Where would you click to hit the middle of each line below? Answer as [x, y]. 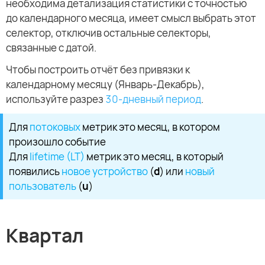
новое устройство [105, 172]
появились [35, 172]
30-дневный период [153, 99]
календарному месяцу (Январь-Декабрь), [105, 85]
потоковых [55, 127]
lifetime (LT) [57, 157]
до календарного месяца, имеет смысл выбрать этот [131, 18]
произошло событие [57, 142]
